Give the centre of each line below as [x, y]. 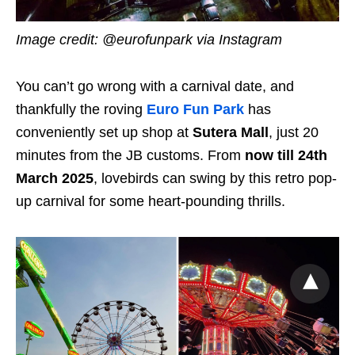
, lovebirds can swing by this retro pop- [215, 178]
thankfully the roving [81, 109]
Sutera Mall [231, 132]
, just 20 [294, 132]
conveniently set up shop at [104, 132]
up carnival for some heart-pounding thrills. [151, 201]
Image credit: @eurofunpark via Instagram [149, 39]
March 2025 [55, 178]
